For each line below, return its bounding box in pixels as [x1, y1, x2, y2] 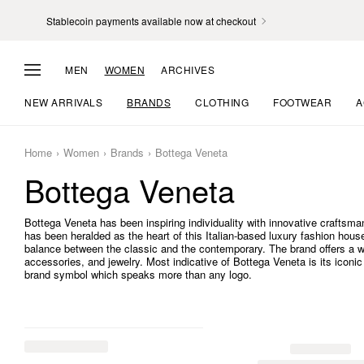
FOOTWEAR [273, 95, 331, 109]
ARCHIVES [161, 62, 214, 76]
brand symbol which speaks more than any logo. [24, 266, 252, 282]
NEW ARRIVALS [24, 95, 102, 109]
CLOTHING [195, 95, 249, 109]
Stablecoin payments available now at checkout [46, 13, 256, 28]
